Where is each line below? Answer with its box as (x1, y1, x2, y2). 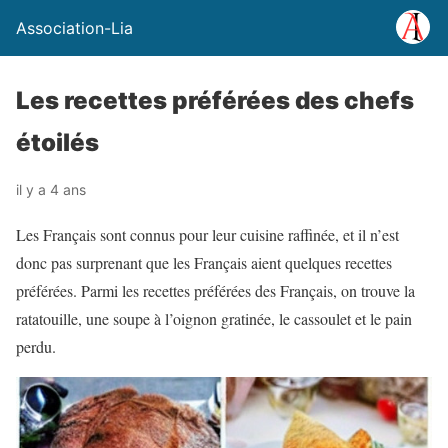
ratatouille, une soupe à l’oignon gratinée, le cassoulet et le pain (16, 308, 412, 329)
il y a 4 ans (16, 181, 86, 198)
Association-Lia (16, 18, 133, 38)
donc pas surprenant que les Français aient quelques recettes (16, 252, 392, 273)
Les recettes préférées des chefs (16, 86, 414, 115)
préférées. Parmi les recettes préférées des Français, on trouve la (16, 280, 415, 301)
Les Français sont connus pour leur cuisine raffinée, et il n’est (16, 224, 399, 245)
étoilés (16, 128, 99, 157)
